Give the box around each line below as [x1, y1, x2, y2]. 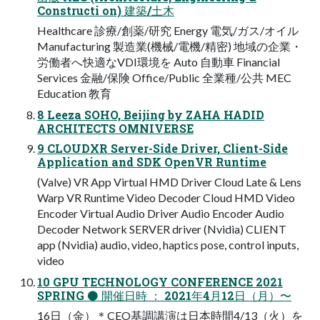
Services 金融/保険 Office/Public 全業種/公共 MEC [37, 70, 291, 84]
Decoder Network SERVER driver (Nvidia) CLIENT [37, 221, 286, 236]
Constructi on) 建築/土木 [37, 2, 174, 18]
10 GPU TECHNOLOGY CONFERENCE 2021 [37, 274, 283, 289]
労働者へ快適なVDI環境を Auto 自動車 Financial [37, 54, 280, 69]
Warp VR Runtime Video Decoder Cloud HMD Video [37, 190, 295, 204]
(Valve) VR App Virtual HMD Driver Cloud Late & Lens [37, 174, 301, 189]
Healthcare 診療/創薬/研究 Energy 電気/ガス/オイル [37, 23, 299, 37]
